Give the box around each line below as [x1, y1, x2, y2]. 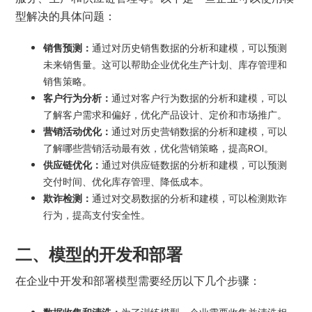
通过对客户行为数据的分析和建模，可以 [111, 91, 288, 105]
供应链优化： [43, 157, 102, 172]
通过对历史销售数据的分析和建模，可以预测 [92, 40, 288, 55]
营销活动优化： [43, 124, 112, 139]
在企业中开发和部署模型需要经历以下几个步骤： [15, 272, 261, 289]
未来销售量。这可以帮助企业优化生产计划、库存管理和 [43, 57, 288, 72]
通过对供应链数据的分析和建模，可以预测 [102, 157, 288, 172]
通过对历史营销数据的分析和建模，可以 [111, 124, 288, 139]
